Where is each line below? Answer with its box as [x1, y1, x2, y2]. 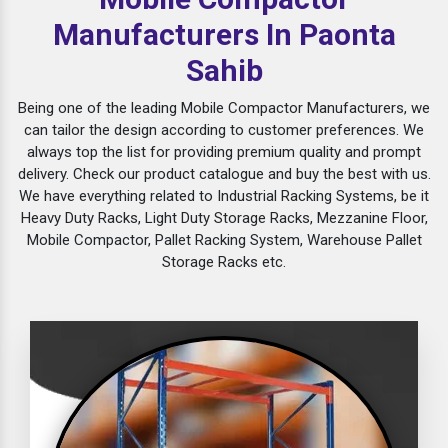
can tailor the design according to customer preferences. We [24, 121, 424, 140]
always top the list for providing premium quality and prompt [27, 143, 421, 162]
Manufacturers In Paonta [52, 17, 396, 53]
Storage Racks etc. [162, 253, 286, 272]
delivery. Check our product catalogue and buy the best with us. [17, 165, 431, 184]
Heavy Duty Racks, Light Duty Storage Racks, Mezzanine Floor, [20, 209, 428, 228]
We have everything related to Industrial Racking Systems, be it [19, 187, 429, 206]
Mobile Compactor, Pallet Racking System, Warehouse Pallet [26, 231, 422, 250]
